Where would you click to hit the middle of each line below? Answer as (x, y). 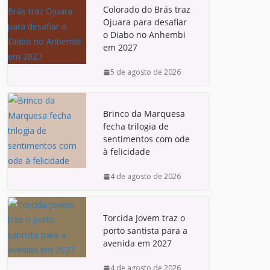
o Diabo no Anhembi (144, 35)
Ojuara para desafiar (145, 22)
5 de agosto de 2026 (146, 72)
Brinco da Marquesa (144, 114)
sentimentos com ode (146, 139)
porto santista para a (145, 231)
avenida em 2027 (137, 243)
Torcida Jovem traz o (144, 218)
